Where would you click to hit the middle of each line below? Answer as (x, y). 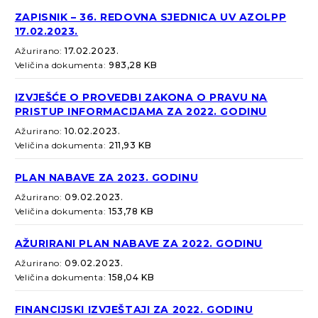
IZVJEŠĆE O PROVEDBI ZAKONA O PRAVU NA (141, 98)
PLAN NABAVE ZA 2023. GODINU (106, 178)
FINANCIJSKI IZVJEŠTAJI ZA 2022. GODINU (134, 310)
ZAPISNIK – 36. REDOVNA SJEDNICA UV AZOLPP (150, 17)
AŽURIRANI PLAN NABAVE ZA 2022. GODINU (138, 244)
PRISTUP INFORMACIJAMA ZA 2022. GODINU (141, 112)
